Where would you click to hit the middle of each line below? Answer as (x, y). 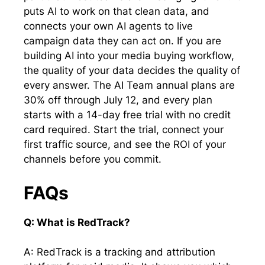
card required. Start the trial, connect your (124, 130)
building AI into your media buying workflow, (129, 56)
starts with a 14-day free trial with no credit (127, 115)
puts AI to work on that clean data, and (117, 12)
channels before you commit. (93, 159)
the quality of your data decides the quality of (132, 71)
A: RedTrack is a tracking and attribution (119, 252)
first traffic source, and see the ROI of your (125, 145)
